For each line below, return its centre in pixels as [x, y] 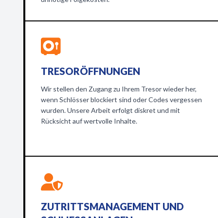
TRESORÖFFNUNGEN [91, 71]
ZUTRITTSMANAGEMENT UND [112, 206]
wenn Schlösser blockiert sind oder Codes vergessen [121, 100]
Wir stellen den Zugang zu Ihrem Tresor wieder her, [119, 89]
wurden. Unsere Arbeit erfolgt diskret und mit [110, 110]
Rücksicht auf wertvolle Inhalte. [89, 121]
